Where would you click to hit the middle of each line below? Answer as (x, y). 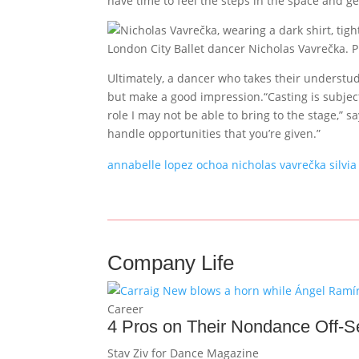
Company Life (171, 262)
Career (126, 309)
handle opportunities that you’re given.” (214, 134)
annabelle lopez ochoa (168, 165)
